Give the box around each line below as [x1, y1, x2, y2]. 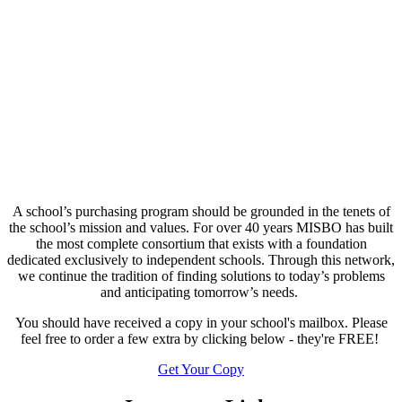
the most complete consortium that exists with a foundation [35, 235, 367, 251]
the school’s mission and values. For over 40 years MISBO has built [9, 219, 393, 235]
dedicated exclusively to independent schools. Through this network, [7, 251, 395, 267]
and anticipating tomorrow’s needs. [100, 284, 301, 300]
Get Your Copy [158, 361, 244, 377]
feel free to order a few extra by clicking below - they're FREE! [20, 330, 382, 346]
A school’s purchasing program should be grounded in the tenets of [12, 203, 390, 219]
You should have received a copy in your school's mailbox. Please [14, 314, 388, 330]
